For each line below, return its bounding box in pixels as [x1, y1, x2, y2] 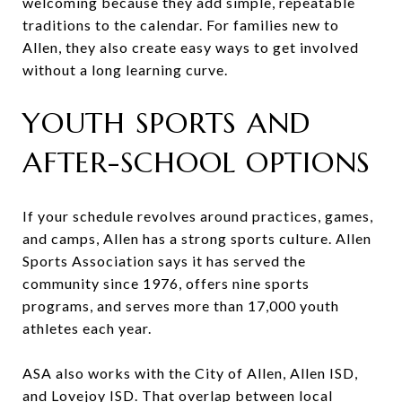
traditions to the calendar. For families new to [22, 15, 339, 33]
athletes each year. [22, 319, 152, 336]
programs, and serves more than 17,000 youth [22, 296, 339, 314]
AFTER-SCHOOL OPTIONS [22, 144, 371, 180]
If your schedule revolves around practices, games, [22, 206, 373, 224]
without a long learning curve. [22, 60, 228, 78]
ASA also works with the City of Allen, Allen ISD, [22, 363, 358, 381]
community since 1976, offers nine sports [22, 274, 310, 292]
